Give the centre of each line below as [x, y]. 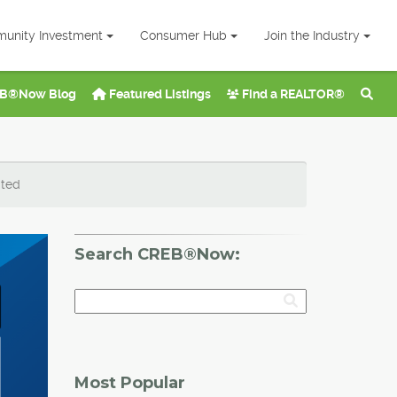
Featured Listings [159, 94]
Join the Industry [312, 35]
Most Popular [129, 383]
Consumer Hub [183, 35]
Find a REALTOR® [292, 94]
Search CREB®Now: [157, 254]
